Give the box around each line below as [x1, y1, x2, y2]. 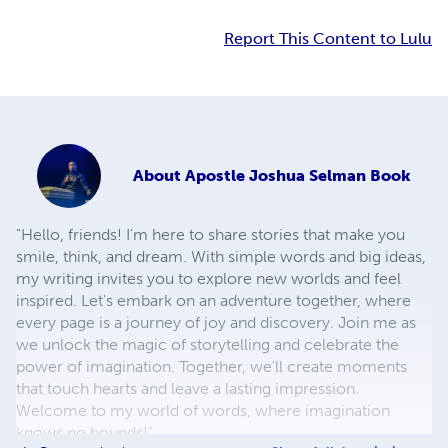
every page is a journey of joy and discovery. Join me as [16, 313, 416, 333]
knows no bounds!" [16, 423, 153, 443]
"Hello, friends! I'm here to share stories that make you [16, 225, 405, 245]
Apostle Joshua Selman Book [185, 166, 411, 186]
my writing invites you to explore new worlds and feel [16, 269, 401, 289]
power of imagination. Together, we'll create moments [16, 357, 407, 377]
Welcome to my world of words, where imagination [16, 401, 390, 421]
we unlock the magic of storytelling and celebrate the [16, 335, 399, 355]
